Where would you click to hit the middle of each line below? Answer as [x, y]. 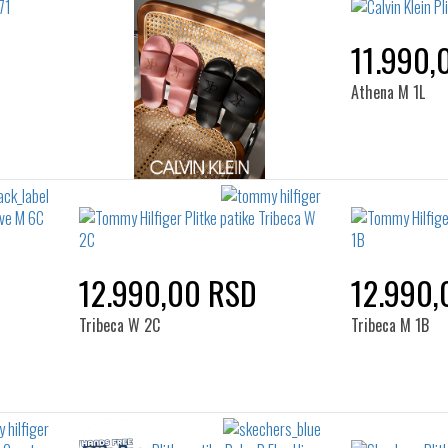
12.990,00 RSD [167, 292]
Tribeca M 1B [390, 325]
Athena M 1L [388, 92]
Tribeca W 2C [119, 325]
